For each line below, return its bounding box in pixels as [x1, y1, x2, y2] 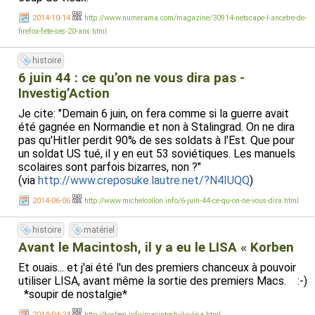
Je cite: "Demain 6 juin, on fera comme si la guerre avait [18, 107, 289, 120]
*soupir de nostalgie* [18, 288, 127, 301]
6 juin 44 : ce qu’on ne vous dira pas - [18, 70, 245, 86]
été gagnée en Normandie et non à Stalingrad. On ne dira [18, 120, 295, 134]
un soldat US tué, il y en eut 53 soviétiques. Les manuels [18, 147, 295, 160]
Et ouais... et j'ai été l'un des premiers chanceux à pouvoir [18, 261, 296, 274]
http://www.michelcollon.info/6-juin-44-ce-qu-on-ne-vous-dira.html [84, 196, 299, 205]
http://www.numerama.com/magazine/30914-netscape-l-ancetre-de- [84, 13, 307, 22]
